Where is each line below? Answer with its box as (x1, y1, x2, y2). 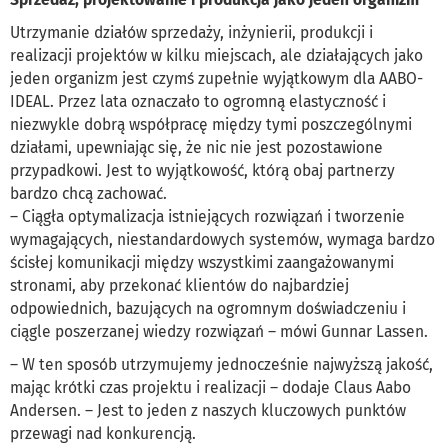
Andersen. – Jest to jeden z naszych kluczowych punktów (10, 401, 406, 421)
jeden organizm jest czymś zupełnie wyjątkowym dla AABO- (10, 69, 423, 89)
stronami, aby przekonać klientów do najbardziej (10, 276, 349, 296)
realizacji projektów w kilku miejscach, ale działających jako (10, 46, 423, 66)
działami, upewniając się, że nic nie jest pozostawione (10, 138, 383, 158)
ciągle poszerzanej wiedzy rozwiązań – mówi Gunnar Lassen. (10, 322, 428, 342)
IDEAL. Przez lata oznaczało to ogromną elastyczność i (10, 92, 386, 112)
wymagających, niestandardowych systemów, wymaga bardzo (10, 230, 435, 250)
